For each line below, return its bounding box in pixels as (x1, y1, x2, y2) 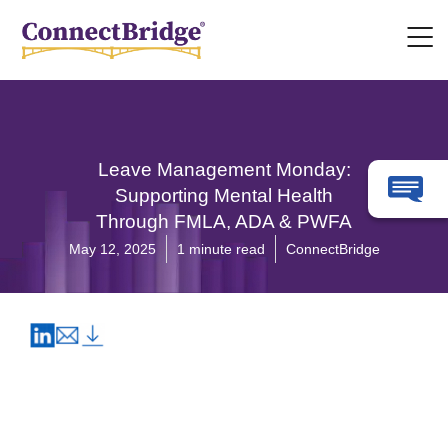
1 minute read (176, 241, 265, 257)
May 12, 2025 (68, 241, 156, 257)
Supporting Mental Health (115, 185, 333, 206)
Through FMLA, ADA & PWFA (96, 211, 352, 232)
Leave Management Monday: (97, 159, 351, 180)
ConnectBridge (285, 241, 380, 257)
